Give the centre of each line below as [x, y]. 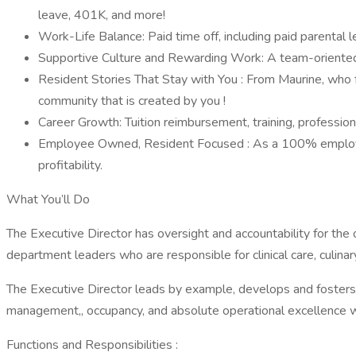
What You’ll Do [48, 199]
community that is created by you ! [132, 101]
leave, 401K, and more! [102, 15]
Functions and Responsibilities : [92, 345]
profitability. [70, 165]
